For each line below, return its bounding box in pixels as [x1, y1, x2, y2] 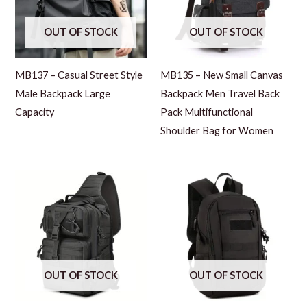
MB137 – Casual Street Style [15, 69, 143, 82]
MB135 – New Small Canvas [160, 69, 283, 82]
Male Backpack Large [15, 88, 111, 100]
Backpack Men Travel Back [160, 88, 280, 100]
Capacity [15, 106, 55, 119]
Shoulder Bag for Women [160, 125, 273, 137]
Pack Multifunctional [160, 106, 253, 119]
